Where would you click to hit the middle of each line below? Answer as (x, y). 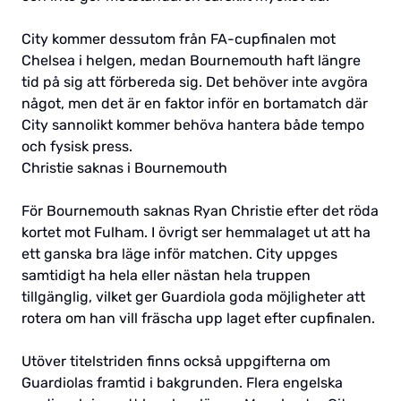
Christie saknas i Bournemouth (124, 167)
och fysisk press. (77, 146)
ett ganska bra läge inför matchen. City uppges (179, 253)
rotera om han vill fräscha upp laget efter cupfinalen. (198, 318)
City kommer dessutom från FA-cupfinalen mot (179, 38)
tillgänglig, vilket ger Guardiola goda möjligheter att (193, 296)
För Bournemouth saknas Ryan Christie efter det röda (200, 210)
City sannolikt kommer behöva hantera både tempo (193, 124)
